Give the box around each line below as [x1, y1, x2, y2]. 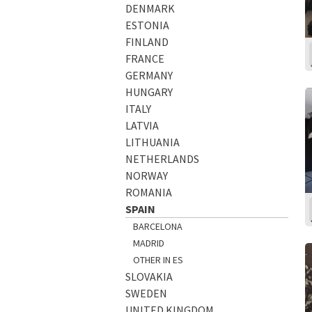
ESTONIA [125, 17, 169, 32]
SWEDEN [125, 286, 167, 300]
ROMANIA [125, 185, 172, 199]
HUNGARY [125, 84, 173, 99]
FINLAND [125, 34, 169, 49]
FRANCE [125, 51, 164, 65]
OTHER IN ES [132, 253, 183, 266]
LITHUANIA [125, 134, 180, 149]
